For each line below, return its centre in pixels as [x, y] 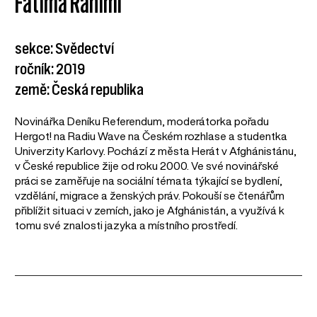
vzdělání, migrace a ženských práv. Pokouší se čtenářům [150, 196]
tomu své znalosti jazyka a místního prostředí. [127, 225]
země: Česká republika [80, 90]
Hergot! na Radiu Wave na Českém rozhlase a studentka [151, 136]
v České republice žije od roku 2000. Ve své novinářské [147, 166]
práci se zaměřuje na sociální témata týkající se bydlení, [149, 181]
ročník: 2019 [50, 69]
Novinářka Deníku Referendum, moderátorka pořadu [142, 121]
